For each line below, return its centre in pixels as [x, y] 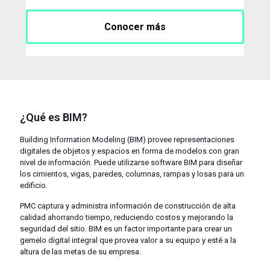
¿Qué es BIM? [54, 118]
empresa [124, 252]
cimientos [50, 174]
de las [52, 252]
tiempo [98, 218]
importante [166, 229]
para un [230, 174]
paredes [107, 174]
